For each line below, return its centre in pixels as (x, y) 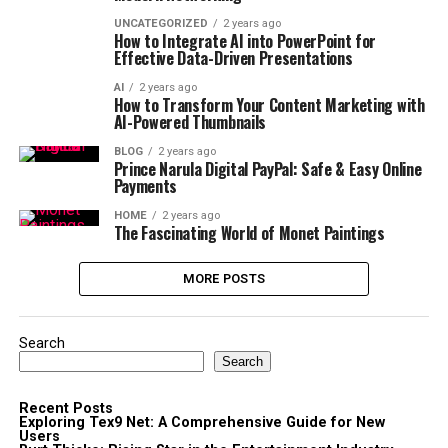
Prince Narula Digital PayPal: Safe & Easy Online (267, 169)
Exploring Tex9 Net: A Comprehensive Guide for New (201, 422)
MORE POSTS (224, 278)
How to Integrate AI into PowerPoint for (245, 41)
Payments (145, 186)
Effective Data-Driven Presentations (233, 58)
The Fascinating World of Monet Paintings (249, 233)
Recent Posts (65, 408)
